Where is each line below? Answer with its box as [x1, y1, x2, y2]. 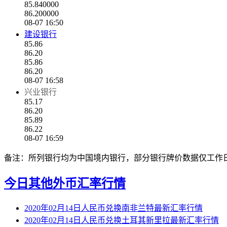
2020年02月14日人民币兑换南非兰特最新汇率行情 [24, 203, 203, 212]
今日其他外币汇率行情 [4, 177, 126, 191]
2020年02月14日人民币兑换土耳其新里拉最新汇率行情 [24, 215, 219, 224]
